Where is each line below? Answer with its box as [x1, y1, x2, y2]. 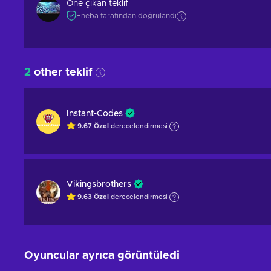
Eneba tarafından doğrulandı [76, 12, 177, 19]
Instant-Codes [67, 109, 123, 118]
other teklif [31, 67, 96, 78]
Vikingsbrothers [67, 180, 131, 189]
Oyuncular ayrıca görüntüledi [24, 250, 180, 261]
